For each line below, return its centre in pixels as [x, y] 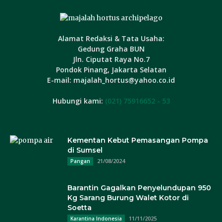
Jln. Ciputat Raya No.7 [111, 59]
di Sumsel [85, 150]
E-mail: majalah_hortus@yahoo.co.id [111, 80]
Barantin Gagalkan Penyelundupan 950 [139, 188]
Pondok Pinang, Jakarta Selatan [111, 70]
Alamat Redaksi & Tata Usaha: [111, 39]
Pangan [80, 161]
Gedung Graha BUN [111, 49]
